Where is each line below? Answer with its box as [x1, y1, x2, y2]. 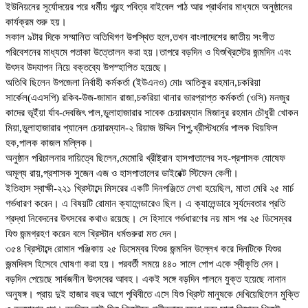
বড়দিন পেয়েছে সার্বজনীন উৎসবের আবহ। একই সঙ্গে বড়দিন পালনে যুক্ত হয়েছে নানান [5, 274, 286, 285]
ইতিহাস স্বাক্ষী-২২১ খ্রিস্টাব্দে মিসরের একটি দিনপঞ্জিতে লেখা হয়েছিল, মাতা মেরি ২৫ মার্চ [5, 183, 294, 195]
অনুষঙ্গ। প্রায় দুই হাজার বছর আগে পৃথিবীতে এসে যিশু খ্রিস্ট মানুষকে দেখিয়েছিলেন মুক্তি [5, 289, 299, 300]
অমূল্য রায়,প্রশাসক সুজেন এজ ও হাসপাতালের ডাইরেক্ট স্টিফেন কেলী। [5, 168, 239, 179]
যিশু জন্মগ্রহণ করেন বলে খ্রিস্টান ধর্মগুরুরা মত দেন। [5, 228, 178, 240]
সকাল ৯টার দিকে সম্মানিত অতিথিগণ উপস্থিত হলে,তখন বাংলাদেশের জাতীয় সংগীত [5, 32, 274, 43]
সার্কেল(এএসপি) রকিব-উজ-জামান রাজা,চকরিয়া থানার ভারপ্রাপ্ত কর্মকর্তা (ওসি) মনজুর [5, 92, 289, 104]
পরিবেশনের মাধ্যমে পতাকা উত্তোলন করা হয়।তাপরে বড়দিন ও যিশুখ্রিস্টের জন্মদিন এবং [5, 47, 291, 58]
